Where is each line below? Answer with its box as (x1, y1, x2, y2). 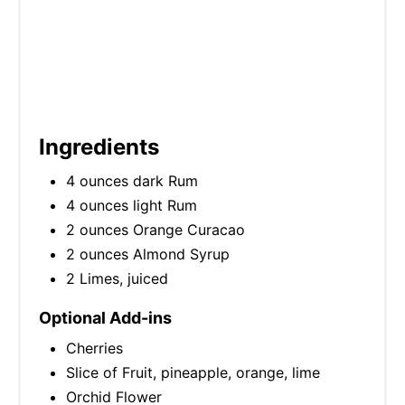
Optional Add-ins (39, 308, 172, 328)
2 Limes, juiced (66, 269, 168, 288)
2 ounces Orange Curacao (66, 221, 245, 240)
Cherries (66, 339, 123, 358)
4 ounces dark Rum (66, 172, 198, 191)
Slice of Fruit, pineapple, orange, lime (66, 363, 320, 382)
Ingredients (39, 134, 159, 161)
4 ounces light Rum (66, 196, 197, 215)
